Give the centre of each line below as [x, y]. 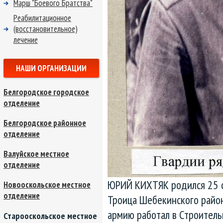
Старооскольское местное [50, 216]
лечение [26, 40]
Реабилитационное [42, 18]
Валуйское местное [36, 154]
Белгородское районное [45, 123]
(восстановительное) [46, 29]
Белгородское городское [46, 92]
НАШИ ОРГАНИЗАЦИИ [51, 68]
